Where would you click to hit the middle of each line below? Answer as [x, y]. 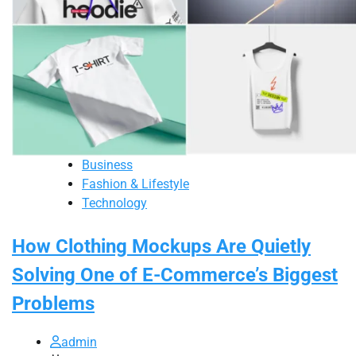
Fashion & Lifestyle [135, 184]
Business [107, 164]
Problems [53, 303]
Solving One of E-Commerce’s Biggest [175, 275]
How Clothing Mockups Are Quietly [161, 246]
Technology [114, 203]
